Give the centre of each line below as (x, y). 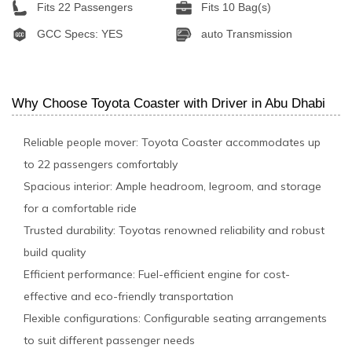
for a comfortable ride (80, 208)
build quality (55, 252)
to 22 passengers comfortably (101, 164)
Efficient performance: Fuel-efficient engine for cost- (157, 274)
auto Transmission (245, 33)
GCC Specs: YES (78, 33)
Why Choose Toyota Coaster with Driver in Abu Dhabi (169, 103)
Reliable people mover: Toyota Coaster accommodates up (172, 142)
